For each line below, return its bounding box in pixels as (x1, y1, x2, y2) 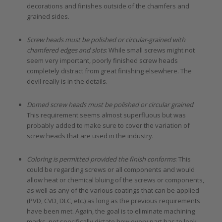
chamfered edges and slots (26, 45, 106, 55)
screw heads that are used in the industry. (26, 131, 154, 140)
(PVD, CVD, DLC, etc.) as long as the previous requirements (26, 196, 200, 205)
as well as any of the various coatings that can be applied (26, 185, 199, 195)
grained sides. (26, 11, 69, 21)
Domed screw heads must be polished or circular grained (26, 100, 193, 109)
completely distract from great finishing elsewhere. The (26, 66, 192, 75)
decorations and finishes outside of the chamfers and (26, 1, 189, 10)
